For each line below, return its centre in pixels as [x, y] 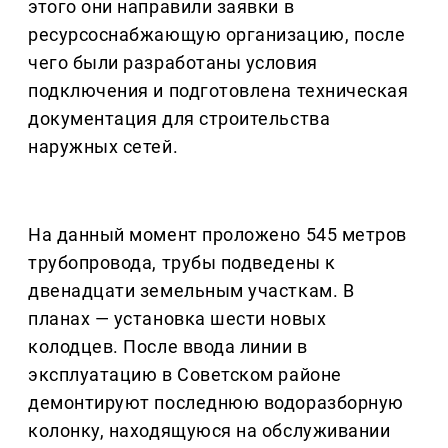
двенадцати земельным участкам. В [191, 290]
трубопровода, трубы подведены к [182, 262]
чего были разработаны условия [173, 62]
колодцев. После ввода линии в [168, 346]
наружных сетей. [103, 146]
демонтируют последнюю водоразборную [216, 402]
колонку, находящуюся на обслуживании [209, 430]
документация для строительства [179, 118]
